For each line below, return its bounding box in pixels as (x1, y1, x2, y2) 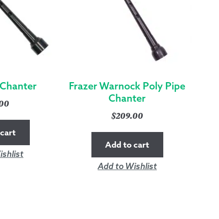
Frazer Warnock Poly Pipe (69, 79, 186, 92)
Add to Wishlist (97, 161, 157, 172)
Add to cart (105, 138, 150, 151)
